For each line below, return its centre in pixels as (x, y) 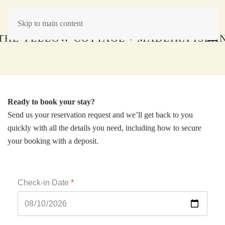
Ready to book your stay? (51, 102)
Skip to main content (50, 23)
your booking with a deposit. (53, 141)
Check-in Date (44, 183)
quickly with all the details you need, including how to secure (104, 128)
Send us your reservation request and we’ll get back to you (100, 115)
